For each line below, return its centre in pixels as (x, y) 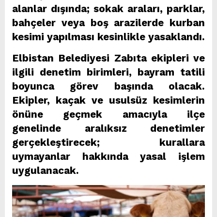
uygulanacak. (46, 171)
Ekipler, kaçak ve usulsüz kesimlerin (108, 101)
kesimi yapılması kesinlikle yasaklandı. (108, 37)
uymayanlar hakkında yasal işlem (108, 157)
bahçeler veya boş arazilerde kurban (108, 23)
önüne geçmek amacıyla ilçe (108, 115)
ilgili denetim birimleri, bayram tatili (108, 72)
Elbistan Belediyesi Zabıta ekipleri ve (108, 58)
